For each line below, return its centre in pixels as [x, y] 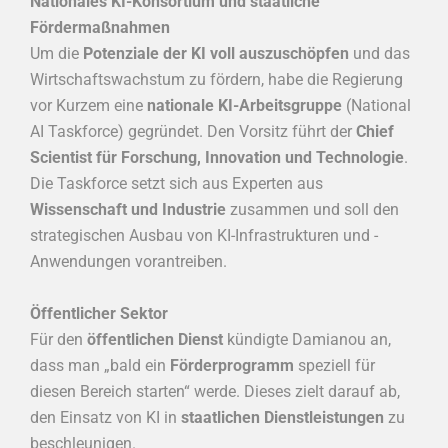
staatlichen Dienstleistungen [282, 417]
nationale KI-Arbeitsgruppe [244, 106]
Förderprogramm [232, 365]
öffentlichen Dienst [155, 339]
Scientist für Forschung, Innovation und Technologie [217, 158]
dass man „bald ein [100, 365]
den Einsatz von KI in [105, 417]
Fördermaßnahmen [100, 28]
